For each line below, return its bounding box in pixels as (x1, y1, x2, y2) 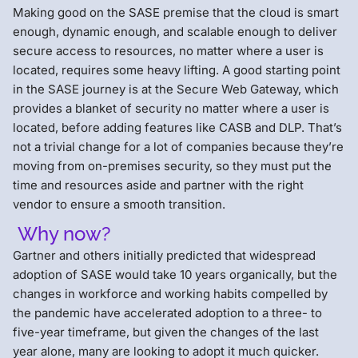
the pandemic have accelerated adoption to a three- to (13, 304, 322, 320)
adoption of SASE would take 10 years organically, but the (13, 266, 337, 282)
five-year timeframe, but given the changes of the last (13, 324, 319, 340)
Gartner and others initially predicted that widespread (13, 247, 316, 263)
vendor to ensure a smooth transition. (13, 196, 225, 212)
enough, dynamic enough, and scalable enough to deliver (13, 23, 337, 39)
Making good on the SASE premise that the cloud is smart (13, 4, 339, 20)
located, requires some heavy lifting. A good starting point (13, 62, 340, 78)
